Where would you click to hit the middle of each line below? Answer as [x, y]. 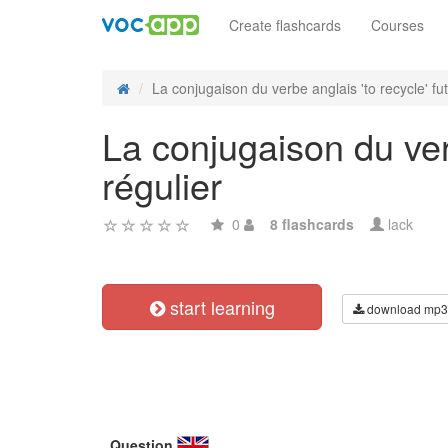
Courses [397, 25]
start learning [219, 307]
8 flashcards [312, 224]
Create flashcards [285, 25]
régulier [162, 184]
